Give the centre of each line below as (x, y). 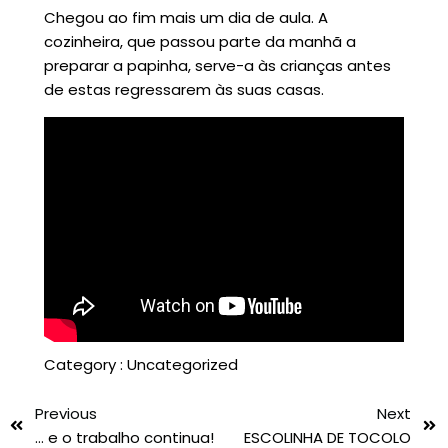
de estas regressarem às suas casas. (183, 90)
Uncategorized (182, 364)
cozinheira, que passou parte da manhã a (199, 42)
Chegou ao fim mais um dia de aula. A (185, 18)
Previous (66, 413)
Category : (83, 364)
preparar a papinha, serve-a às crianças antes (217, 66)
